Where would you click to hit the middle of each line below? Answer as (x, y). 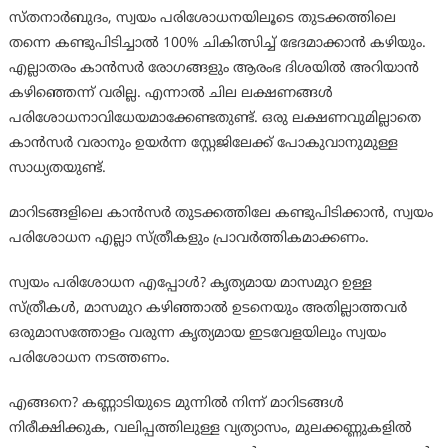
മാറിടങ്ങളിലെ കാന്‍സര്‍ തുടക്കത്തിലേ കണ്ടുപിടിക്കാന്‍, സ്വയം (220, 214)
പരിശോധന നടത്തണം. (89, 359)
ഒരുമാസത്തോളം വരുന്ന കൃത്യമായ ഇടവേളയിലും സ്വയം (197, 334)
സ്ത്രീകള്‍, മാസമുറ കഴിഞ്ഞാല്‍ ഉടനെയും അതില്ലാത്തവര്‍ (207, 309)
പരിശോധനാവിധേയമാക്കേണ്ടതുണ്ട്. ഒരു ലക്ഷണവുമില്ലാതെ (214, 119)
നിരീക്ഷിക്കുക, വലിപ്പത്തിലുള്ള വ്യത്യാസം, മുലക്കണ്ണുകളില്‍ (210, 429)
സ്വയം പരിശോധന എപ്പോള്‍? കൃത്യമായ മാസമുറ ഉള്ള (190, 284)
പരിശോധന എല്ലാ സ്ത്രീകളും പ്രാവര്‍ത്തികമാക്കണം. (188, 239)
